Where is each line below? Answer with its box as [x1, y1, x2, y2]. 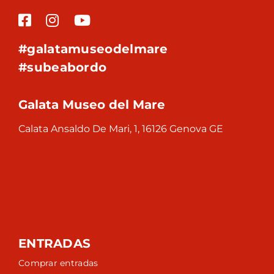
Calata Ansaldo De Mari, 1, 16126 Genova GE [18, 123, 223, 135]
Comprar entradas [18, 257, 98, 268]
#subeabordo [18, 60, 107, 75]
